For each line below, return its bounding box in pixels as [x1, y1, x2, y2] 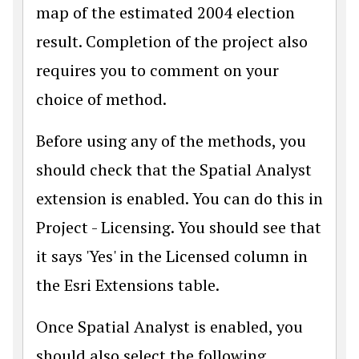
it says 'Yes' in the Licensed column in [36, 245, 308, 267]
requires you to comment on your [36, 59, 279, 81]
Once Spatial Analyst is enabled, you [36, 316, 303, 337]
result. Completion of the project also [36, 30, 308, 52]
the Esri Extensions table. [36, 274, 220, 296]
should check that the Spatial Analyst [36, 159, 312, 180]
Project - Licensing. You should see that [36, 216, 321, 238]
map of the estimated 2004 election [36, 2, 295, 23]
